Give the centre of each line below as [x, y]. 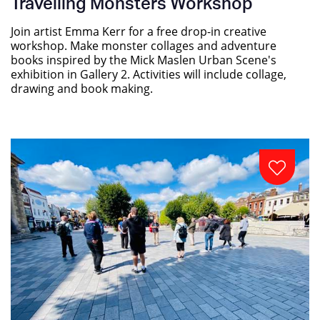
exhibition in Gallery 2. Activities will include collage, [149, 74]
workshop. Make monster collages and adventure [144, 45]
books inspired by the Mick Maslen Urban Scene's [144, 59]
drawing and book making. [82, 88]
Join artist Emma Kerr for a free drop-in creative [139, 31]
